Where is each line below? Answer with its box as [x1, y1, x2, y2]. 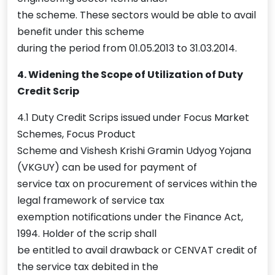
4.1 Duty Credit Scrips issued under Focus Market [17, 110, 249, 125]
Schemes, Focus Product [17, 127, 136, 142]
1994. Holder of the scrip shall [17, 227, 157, 241]
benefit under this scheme [17, 25, 144, 39]
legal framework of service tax [17, 193, 165, 208]
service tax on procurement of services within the [17, 177, 257, 192]
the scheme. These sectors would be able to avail [17, 8, 256, 23]
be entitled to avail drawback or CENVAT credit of [17, 243, 257, 258]
